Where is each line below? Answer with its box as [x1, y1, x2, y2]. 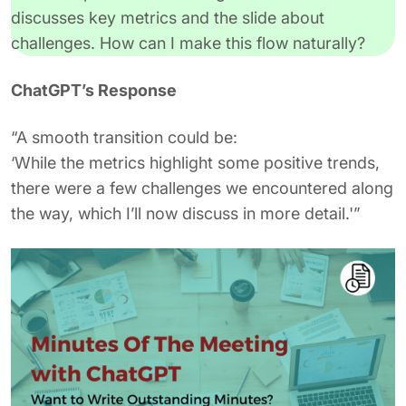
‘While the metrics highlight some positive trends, [11, 153, 380, 172]
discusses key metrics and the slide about [11, 8, 324, 27]
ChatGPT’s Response [11, 81, 177, 100]
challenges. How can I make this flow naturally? [11, 34, 365, 53]
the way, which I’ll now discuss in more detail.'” [11, 204, 361, 223]
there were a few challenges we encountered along [11, 179, 393, 198]
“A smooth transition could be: [11, 128, 237, 147]
